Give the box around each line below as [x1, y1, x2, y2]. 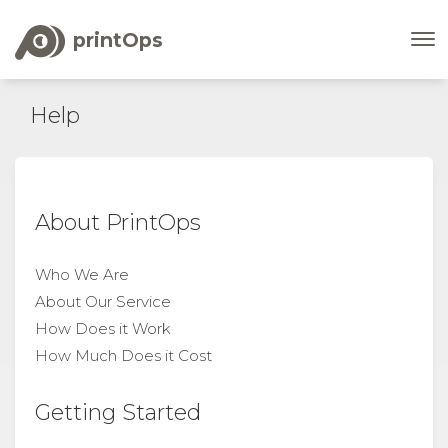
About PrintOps [35, 209, 201, 235]
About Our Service [35, 292, 171, 311]
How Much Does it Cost [35, 346, 212, 365]
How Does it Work [35, 319, 171, 338]
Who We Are [35, 265, 129, 284]
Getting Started [35, 399, 201, 425]
